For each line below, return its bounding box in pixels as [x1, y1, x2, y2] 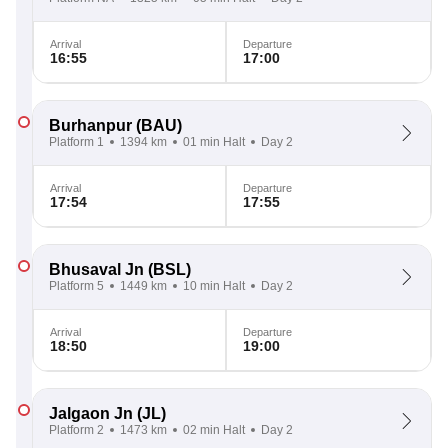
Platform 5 [49, 279, 104, 293]
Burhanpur [49, 117, 132, 134]
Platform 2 [49, 423, 104, 437]
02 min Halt [183, 423, 245, 437]
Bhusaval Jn [49, 261, 144, 278]
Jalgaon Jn [49, 405, 133, 422]
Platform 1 [49, 135, 104, 149]
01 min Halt [183, 135, 245, 149]
